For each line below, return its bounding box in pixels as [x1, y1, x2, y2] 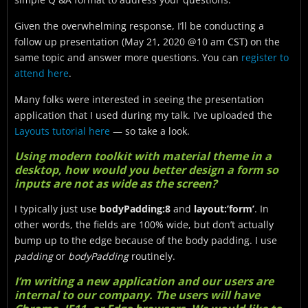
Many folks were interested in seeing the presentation [14, 93, 264, 106]
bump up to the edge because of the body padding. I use [14, 234, 277, 247]
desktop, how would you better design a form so [14, 162, 278, 177]
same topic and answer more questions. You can [14, 51, 241, 64]
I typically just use [14, 202, 100, 215]
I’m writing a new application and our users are [14, 274, 274, 289]
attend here [14, 67, 69, 80]
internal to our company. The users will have [14, 287, 260, 302]
